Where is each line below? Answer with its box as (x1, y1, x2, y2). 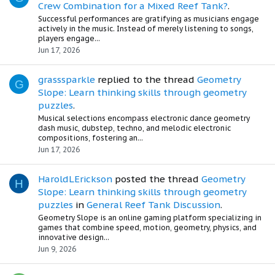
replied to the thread (95, 74, 197, 86)
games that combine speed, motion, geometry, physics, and (38, 222, 257, 232)
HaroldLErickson (38, 172, 112, 185)
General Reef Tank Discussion (87, 198, 220, 211)
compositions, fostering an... (38, 133, 143, 143)
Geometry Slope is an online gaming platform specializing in (38, 212, 261, 222)
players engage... (38, 34, 100, 44)
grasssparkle (38, 74, 95, 86)
